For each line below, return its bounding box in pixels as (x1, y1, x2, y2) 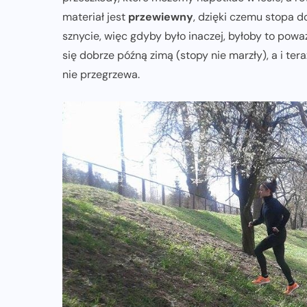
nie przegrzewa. (62, 66, 140, 82)
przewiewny (128, 9, 193, 24)
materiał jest (62, 9, 128, 24)
